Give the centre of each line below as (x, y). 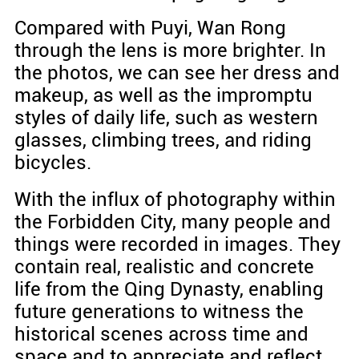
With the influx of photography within (175, 200)
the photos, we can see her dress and (177, 73)
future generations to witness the (159, 312)
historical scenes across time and (161, 335)
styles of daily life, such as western (166, 118)
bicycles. (52, 163)
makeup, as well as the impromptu (163, 96)
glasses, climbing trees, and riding (163, 141)
